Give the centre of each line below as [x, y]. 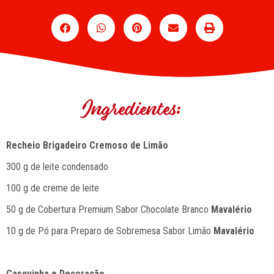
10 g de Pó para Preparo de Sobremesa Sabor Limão [110, 231]
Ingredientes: [131, 109]
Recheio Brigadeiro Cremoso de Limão [87, 145]
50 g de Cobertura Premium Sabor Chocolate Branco [109, 209]
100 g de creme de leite [53, 188]
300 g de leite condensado [57, 166]
